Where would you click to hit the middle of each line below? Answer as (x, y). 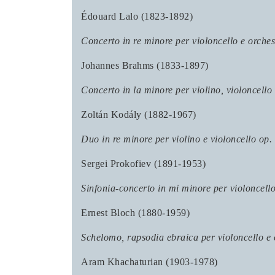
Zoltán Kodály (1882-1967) (139, 114)
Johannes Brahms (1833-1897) (145, 65)
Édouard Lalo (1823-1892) (137, 16)
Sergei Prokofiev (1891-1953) (143, 164)
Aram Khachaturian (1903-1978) (149, 262)
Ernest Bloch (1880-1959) (135, 213)
